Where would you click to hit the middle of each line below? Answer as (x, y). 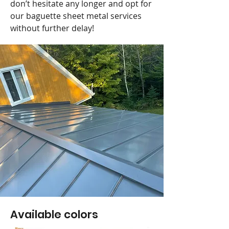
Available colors (54, 214)
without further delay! (52, 28)
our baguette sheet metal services (76, 16)
